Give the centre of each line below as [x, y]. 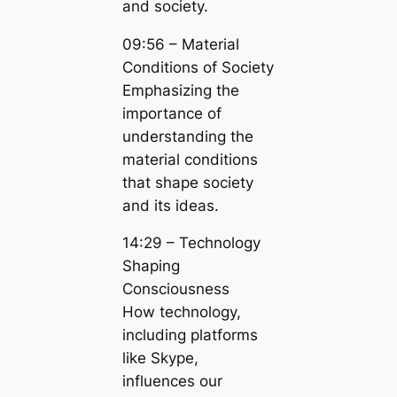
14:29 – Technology [191, 243]
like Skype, [160, 358]
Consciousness [175, 289]
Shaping [151, 266]
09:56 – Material [180, 44]
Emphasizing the [180, 90]
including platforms [190, 335]
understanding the [187, 136]
